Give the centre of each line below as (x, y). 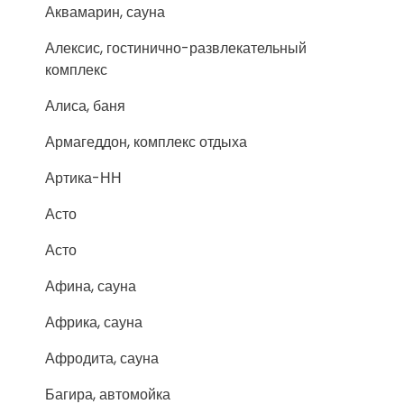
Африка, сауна (94, 322)
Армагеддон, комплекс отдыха (146, 142)
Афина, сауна (91, 286)
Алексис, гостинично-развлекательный (176, 48)
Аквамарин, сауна (105, 12)
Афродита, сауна (102, 358)
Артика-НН (83, 178)
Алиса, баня (85, 106)
